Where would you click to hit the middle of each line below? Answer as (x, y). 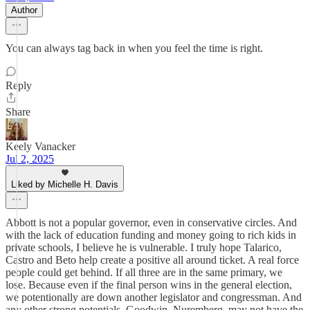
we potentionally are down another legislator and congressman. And (154, 297)
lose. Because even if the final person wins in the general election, (149, 285)
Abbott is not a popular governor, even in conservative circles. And (151, 222)
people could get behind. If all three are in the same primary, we (144, 272)
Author (24, 10)
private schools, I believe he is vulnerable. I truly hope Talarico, (144, 247)
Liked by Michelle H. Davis (65, 184)
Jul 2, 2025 (30, 159)
